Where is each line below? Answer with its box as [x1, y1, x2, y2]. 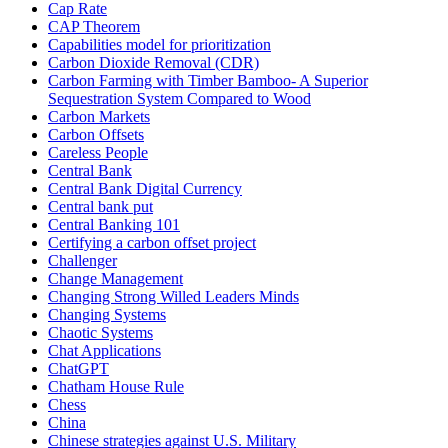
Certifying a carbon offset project [48, 234, 256, 252]
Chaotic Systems [48, 324, 153, 342]
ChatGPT [48, 360, 109, 378]
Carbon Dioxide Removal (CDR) [48, 54, 259, 72]
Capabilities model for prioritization [48, 36, 271, 54]
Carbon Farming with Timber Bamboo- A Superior [48, 72, 368, 90]
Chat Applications [48, 342, 161, 360]
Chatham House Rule [48, 378, 184, 396]
